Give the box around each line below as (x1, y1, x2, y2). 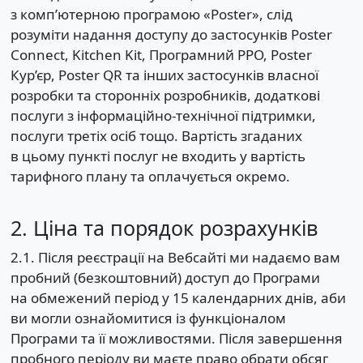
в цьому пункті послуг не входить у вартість (10, 146, 305, 165)
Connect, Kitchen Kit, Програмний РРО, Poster (10, 45, 312, 64)
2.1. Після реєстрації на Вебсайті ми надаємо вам (10, 247, 340, 267)
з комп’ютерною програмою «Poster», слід (10, 4, 293, 23)
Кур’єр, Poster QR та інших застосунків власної (10, 65, 318, 84)
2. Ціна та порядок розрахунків (10, 214, 318, 242)
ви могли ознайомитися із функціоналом (10, 308, 286, 327)
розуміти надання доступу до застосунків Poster (10, 24, 332, 44)
